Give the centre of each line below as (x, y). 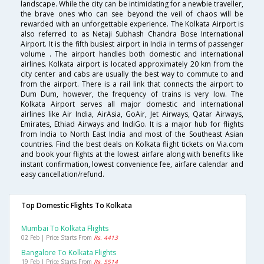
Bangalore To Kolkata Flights (69, 253)
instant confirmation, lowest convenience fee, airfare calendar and (132, 164)
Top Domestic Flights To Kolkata (77, 206)
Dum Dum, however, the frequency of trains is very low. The (132, 94)
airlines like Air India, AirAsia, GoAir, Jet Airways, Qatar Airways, (132, 114)
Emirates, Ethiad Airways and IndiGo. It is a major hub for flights (132, 124)
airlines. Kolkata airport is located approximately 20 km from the (132, 64)
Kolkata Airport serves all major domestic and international (132, 104)
